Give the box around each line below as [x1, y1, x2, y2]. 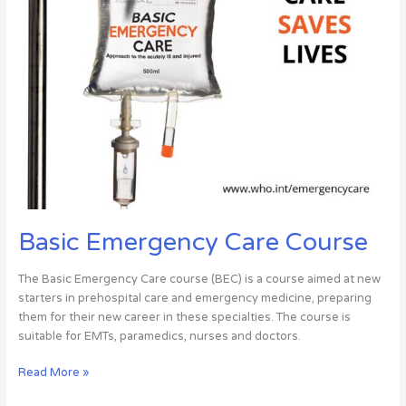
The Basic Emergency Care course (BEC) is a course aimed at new [17, 271, 381, 286]
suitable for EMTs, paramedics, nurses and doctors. [17, 328, 301, 343]
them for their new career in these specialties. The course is [17, 309, 351, 324]
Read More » [17, 365, 89, 381]
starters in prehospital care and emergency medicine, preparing [17, 290, 372, 305]
